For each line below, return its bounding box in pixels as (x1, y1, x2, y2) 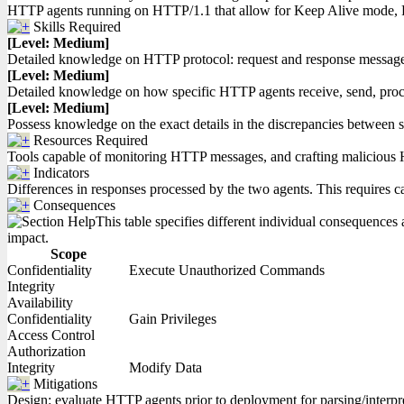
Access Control (7, 327, 95, 343)
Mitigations (33, 376, 97, 391)
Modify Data (129, 360, 202, 375)
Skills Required (33, 19, 121, 34)
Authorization (7, 344, 86, 359)
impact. (7, 230, 49, 245)
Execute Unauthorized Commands (129, 262, 325, 278)
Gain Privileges (129, 311, 216, 326)
